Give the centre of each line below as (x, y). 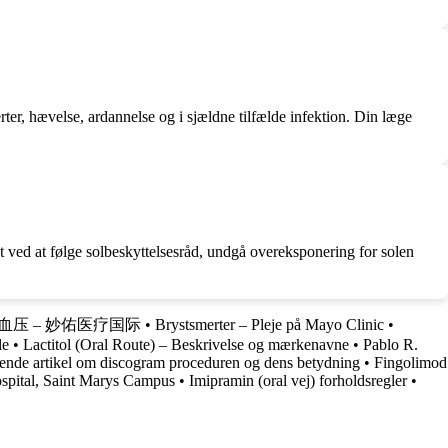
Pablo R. (390, 345)
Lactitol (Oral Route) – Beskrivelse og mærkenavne (186, 345)
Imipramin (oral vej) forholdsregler (298, 381)
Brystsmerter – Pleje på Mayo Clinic (269, 325)
